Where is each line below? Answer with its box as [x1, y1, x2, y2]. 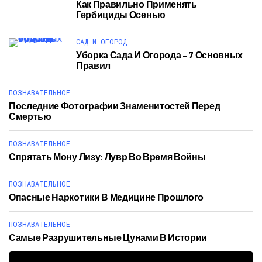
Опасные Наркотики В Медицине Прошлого [9, 191, 204, 202]
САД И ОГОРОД [76, 37, 127, 46]
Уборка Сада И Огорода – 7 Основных [76, 49, 243, 60]
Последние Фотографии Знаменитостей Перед [9, 100, 220, 111]
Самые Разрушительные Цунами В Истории [9, 232, 208, 243]
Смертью [9, 111, 51, 122]
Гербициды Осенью [76, 9, 166, 20]
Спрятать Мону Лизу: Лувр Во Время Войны [9, 151, 206, 162]
